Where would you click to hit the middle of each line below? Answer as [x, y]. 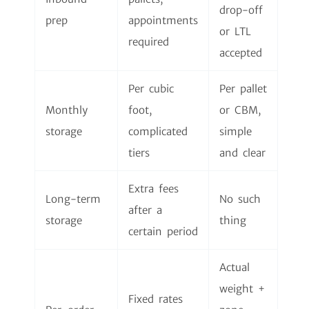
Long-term [73, 199]
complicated [158, 131]
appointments [163, 20]
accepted [241, 52]
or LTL [235, 31]
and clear [242, 152]
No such [240, 199]
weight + [242, 288]
